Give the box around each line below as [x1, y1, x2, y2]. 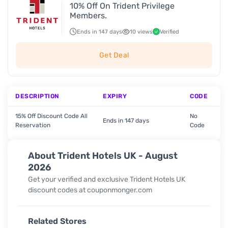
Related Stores [28, 216, 87, 226]
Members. [70, 11, 107, 20]
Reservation [15, 122, 50, 129]
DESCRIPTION [15, 93, 60, 100]
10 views [130, 28, 153, 35]
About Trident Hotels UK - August [28, 150, 178, 161]
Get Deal [99, 51, 129, 60]
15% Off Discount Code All [15, 112, 88, 120]
